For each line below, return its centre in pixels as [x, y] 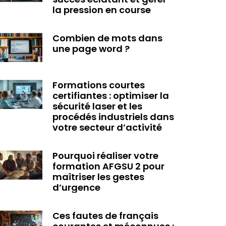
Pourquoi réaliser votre [105, 155]
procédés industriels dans [113, 117]
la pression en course [101, 10]
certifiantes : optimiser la [110, 95]
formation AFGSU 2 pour [108, 166]
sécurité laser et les [97, 106]
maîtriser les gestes [98, 177]
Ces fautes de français [105, 215]
